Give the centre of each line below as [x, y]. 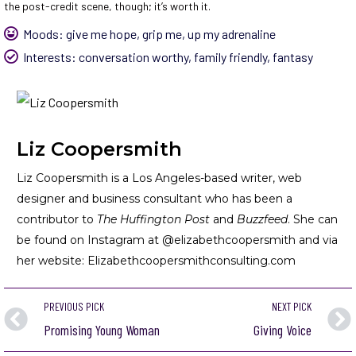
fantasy [293, 56]
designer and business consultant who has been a [155, 198]
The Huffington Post [153, 219]
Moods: [43, 33]
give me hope [101, 33]
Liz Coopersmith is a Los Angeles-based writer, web [159, 178]
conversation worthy [133, 56]
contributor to [57, 219]
